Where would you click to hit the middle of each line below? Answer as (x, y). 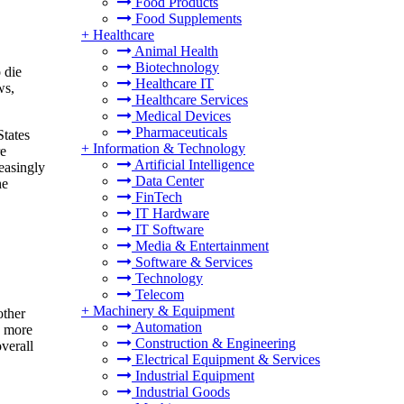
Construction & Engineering (214, 343)
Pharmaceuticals (179, 132)
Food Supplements (187, 18)
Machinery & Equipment (164, 311)
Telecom (158, 294)
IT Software (168, 230)
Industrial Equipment (193, 376)
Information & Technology (169, 148)
